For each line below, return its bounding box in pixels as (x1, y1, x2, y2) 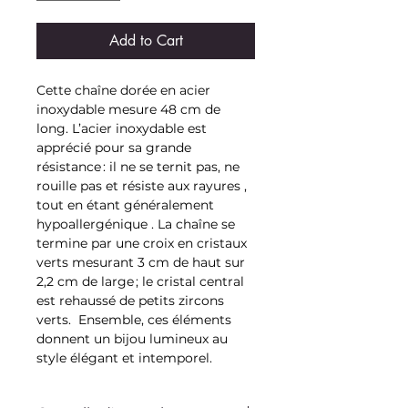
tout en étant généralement (36, 196, 214, 213)
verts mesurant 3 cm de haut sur (36, 253, 245, 270)
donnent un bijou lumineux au (36, 330, 228, 347)
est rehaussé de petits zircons (36, 291, 224, 309)
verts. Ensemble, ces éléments (36, 311, 231, 328)
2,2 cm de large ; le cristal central (36, 272, 244, 290)
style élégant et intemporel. (36, 349, 212, 366)
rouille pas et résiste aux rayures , (36, 177, 247, 194)
